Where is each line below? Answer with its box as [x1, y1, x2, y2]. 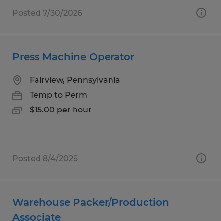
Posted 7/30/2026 [12, 8, 82, 18]
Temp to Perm [30, 90, 87, 100]
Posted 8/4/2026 [12, 153, 78, 163]
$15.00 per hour [30, 105, 92, 114]
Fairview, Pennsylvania [30, 75, 120, 85]
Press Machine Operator [12, 50, 134, 63]
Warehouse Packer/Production [12, 196, 169, 208]
